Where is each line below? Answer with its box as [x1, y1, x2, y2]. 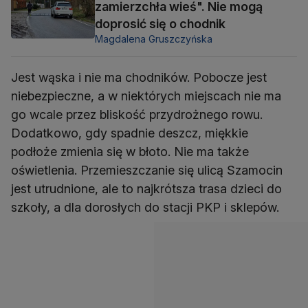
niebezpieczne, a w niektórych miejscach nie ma [11, 88, 281, 103]
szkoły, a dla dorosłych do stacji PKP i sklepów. [11, 199, 279, 214]
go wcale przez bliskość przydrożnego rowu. [11, 107, 263, 122]
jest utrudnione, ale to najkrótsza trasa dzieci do [11, 181, 282, 196]
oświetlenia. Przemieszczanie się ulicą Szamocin [11, 162, 283, 177]
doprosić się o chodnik [95, 16, 225, 31]
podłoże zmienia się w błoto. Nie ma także [11, 144, 249, 159]
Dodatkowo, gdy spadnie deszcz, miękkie [11, 125, 248, 140]
